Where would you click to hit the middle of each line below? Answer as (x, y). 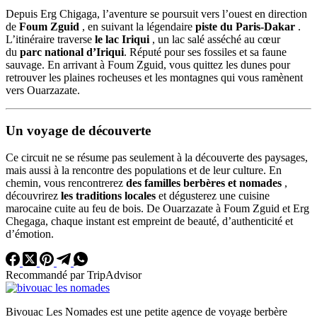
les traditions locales (108, 196)
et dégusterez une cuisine (213, 196)
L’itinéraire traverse (50, 39)
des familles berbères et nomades (204, 183)
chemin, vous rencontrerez (66, 183)
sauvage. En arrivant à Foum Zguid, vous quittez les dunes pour (148, 64)
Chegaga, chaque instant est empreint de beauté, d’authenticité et (149, 221)
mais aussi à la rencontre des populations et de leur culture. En (144, 171)
